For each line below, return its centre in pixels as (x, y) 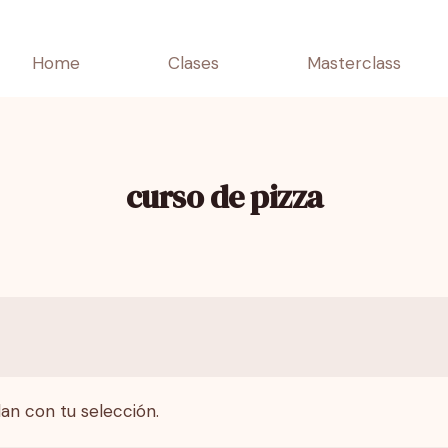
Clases (193, 63)
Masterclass (354, 63)
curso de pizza (224, 197)
